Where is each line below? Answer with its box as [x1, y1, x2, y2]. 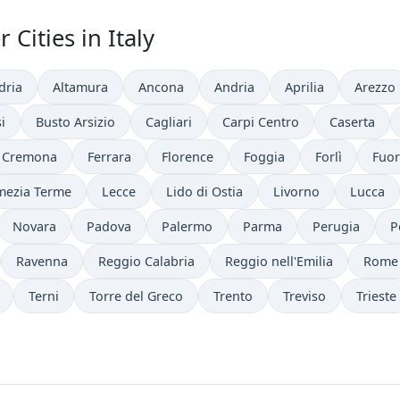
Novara [12, 218, 56, 235]
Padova [87, 218, 131, 235]
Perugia [312, 218, 360, 235]
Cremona [2, 148, 57, 165]
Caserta [329, 113, 375, 130]
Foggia [244, 148, 285, 165]
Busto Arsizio [36, 113, 115, 130]
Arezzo [354, 79, 396, 96]
